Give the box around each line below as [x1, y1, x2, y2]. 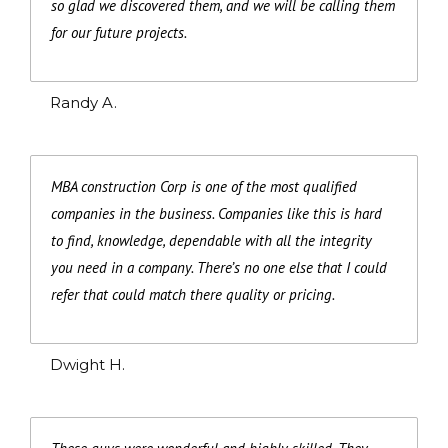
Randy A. [50, 92, 117, 112]
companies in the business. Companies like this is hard [51, 203, 382, 223]
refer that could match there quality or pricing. [51, 284, 335, 304]
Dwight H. [50, 354, 125, 374]
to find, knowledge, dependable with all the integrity [51, 230, 372, 250]
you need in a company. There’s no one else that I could [51, 257, 387, 277]
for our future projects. [51, 22, 187, 42]
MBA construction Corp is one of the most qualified [51, 176, 357, 196]
